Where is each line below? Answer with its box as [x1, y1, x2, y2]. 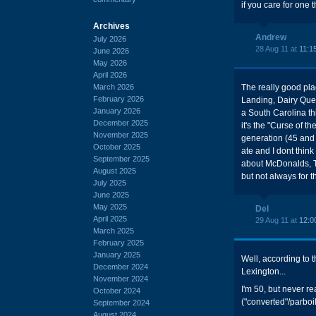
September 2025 [93, 154, 150, 163]
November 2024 [93, 274, 148, 283]
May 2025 [93, 202, 127, 211]
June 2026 [93, 46, 129, 55]
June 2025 [93, 190, 129, 199]
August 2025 [93, 166, 136, 175]
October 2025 [93, 142, 140, 151]
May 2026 [93, 58, 127, 67]
